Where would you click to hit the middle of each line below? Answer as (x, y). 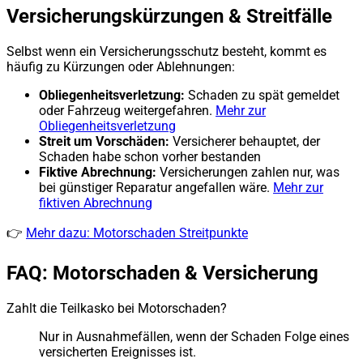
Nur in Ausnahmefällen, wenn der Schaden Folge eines (194, 336)
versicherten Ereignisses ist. (117, 352)
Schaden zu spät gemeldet (262, 95)
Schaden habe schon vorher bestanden (150, 156)
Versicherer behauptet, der (245, 141)
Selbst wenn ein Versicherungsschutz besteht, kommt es (167, 51)
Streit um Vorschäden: (104, 141)
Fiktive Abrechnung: (98, 172)
